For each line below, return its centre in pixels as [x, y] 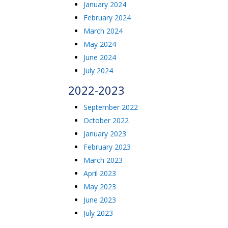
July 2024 [98, 70]
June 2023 [100, 200]
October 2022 [106, 120]
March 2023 [103, 160]
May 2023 [100, 187]
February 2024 [107, 18]
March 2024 [103, 31]
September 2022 [111, 107]
